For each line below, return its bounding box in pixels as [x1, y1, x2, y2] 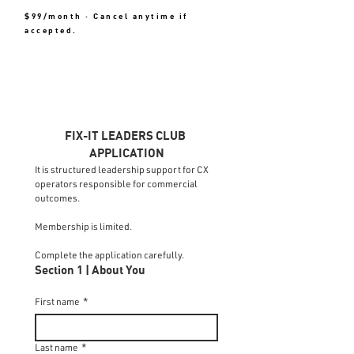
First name [35, 296, 80, 307]
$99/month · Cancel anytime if [24, 13, 188, 21]
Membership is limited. [35, 220, 132, 232]
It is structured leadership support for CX [35, 164, 209, 175]
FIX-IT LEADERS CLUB [65, 130, 186, 142]
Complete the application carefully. [35, 249, 184, 261]
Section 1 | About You [35, 265, 145, 277]
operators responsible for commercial [35, 178, 198, 190]
